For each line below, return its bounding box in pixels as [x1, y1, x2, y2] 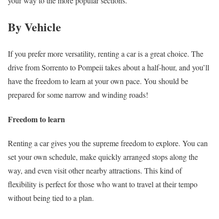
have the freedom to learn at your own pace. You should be [8, 76, 188, 87]
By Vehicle [8, 18, 61, 36]
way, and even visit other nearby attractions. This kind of [8, 165, 182, 175]
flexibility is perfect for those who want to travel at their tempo [8, 178, 197, 189]
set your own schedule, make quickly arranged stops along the [8, 151, 198, 162]
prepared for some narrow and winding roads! [8, 89, 148, 100]
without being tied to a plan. [8, 192, 94, 203]
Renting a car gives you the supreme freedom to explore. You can [8, 137, 208, 148]
